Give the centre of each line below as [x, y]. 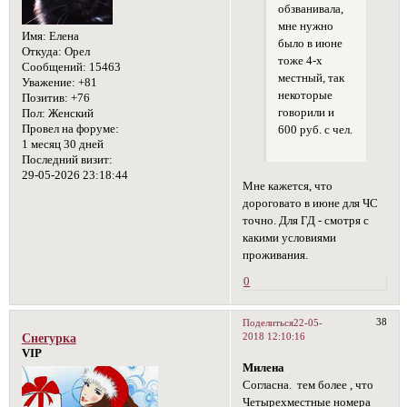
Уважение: [48, 83]
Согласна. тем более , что [308, 386]
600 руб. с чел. [315, 129]
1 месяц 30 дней [62, 145]
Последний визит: [67, 160]
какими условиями [290, 238]
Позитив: [45, 99]
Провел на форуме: [70, 129]
